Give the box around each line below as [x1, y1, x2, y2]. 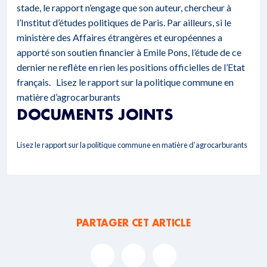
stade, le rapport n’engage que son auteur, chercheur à [17, 2, 231, 13]
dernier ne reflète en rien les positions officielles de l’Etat [17, 61, 245, 73]
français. [17, 76, 56, 88]
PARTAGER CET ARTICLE [76, 216, 191, 229]
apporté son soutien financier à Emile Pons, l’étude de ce [17, 46, 241, 58]
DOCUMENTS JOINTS [17, 105, 173, 123]
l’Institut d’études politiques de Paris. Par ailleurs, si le [17, 17, 231, 28]
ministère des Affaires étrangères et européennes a [17, 32, 222, 43]
